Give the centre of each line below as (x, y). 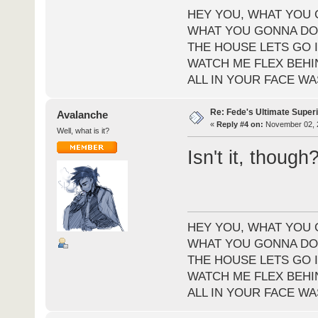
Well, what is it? (83, 131)
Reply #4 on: (240, 125)
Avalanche (83, 115)
